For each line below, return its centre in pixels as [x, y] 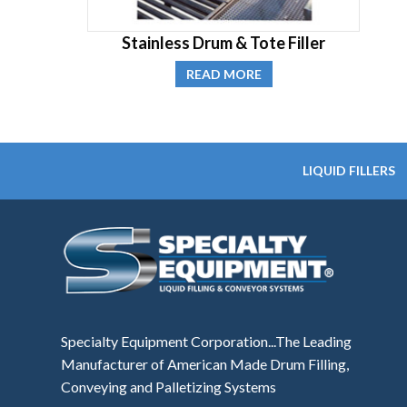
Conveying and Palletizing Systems [169, 387]
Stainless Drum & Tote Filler [224, 42]
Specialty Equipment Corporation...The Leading [207, 342]
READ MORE [223, 74]
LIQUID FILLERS [349, 170]
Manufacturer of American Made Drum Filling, [205, 364]
